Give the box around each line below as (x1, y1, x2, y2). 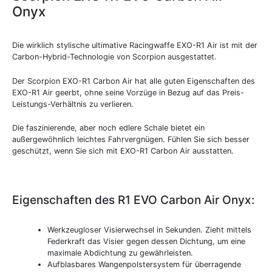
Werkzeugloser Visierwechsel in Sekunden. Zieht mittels (47, 225, 252, 234)
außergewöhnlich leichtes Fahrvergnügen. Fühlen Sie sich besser (12, 135, 250, 144)
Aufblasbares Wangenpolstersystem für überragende (47, 259, 242, 269)
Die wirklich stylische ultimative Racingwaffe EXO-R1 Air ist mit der (12, 41, 257, 50)
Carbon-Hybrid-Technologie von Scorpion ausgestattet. (12, 52, 217, 62)
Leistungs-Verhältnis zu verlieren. (12, 99, 134, 109)
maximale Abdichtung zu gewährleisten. (47, 248, 194, 257)
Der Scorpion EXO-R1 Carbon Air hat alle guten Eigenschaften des (12, 76, 255, 86)
